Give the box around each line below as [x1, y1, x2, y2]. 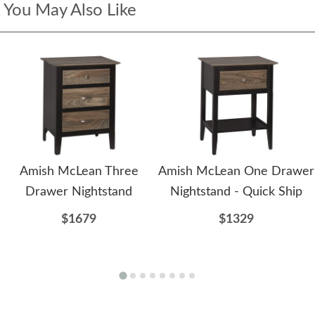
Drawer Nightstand [25, 186, 132, 199]
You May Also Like [4, 2, 136, 20]
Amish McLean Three [19, 165, 139, 179]
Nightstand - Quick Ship [170, 186, 302, 199]
